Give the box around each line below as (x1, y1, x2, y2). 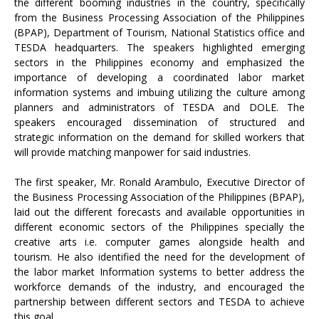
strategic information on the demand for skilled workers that (14, 130, 305, 144)
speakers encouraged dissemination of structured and (14, 115, 305, 129)
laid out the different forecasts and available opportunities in (14, 205, 305, 219)
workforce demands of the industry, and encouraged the (14, 280, 305, 293)
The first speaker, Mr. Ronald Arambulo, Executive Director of (14, 175, 305, 189)
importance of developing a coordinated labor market (14, 70, 305, 84)
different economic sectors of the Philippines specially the (14, 220, 305, 234)
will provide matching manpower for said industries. (14, 145, 251, 159)
